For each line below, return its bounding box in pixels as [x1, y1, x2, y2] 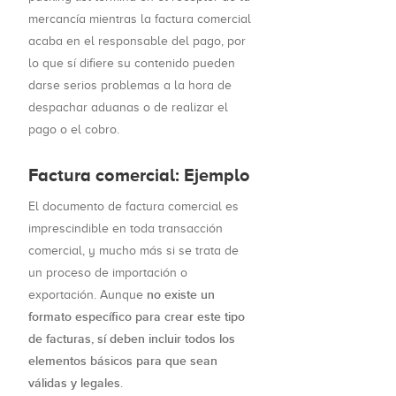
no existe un [147, 287, 215, 303]
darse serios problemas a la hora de [28, 79, 232, 93]
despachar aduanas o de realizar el [28, 101, 228, 115]
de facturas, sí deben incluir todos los [28, 331, 235, 347]
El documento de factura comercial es [28, 200, 239, 214]
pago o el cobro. [28, 123, 119, 137]
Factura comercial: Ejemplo [28, 165, 250, 186]
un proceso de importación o [28, 266, 187, 280]
